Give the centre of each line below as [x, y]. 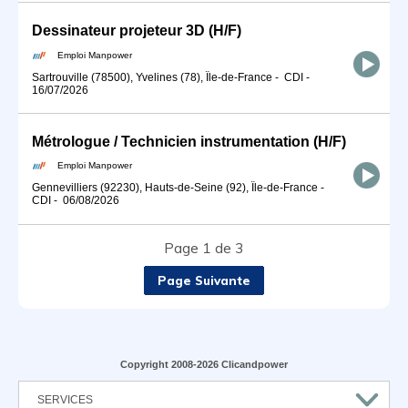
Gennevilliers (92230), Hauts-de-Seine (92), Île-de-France [175, 188]
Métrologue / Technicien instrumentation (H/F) [189, 141]
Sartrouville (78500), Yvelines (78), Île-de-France [152, 77]
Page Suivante [204, 280]
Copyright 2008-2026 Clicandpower [204, 364]
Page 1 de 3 [204, 247]
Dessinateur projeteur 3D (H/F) [137, 30]
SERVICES [65, 399]
